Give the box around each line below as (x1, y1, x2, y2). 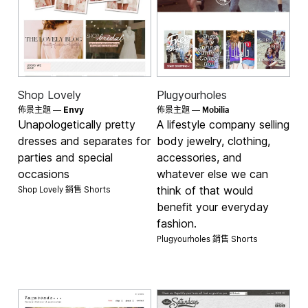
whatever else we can (157, 166, 268, 181)
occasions (18, 166, 70, 181)
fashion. (157, 216, 197, 230)
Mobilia (202, 101, 229, 115)
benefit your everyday (157, 199, 269, 214)
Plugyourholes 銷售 (157, 230, 231, 244)
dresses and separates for (18, 133, 151, 148)
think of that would (157, 183, 254, 197)
